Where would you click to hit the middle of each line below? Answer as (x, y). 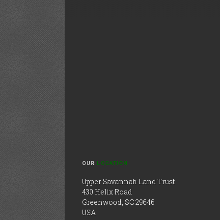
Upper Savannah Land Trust (128, 181)
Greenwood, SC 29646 (118, 202)
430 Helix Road (107, 192)
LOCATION (112, 163)
